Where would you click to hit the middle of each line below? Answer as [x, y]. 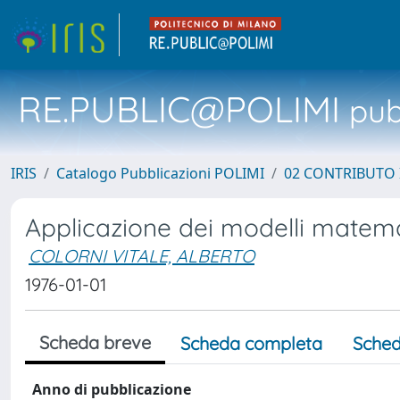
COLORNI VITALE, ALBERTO [142, 256]
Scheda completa [251, 343]
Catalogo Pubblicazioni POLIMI [160, 173]
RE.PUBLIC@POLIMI [179, 109]
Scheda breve [95, 342]
